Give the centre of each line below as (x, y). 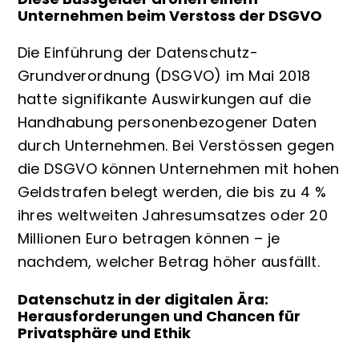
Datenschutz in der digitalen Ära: (143, 299)
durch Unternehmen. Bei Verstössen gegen (176, 146)
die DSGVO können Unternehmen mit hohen (178, 169)
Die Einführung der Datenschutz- (137, 53)
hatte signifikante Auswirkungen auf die (164, 99)
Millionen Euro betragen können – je (149, 239)
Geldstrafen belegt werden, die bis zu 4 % (171, 192)
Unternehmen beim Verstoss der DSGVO (169, 15)
